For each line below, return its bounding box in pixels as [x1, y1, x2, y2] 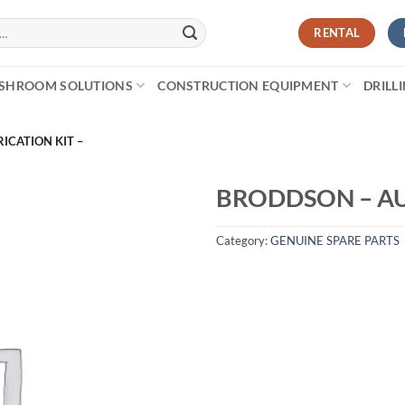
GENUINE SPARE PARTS [270, 232, 400, 248]
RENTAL [314, 25, 361, 40]
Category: [216, 232, 270, 248]
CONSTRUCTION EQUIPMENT [157, 78, 339, 93]
